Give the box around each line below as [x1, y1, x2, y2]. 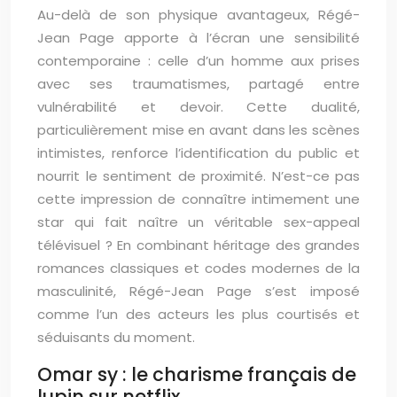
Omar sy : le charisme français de [37, 362, 356, 387]
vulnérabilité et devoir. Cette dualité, [37, 97, 360, 116]
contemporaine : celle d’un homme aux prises [37, 51, 360, 70]
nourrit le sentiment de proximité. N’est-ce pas [37, 167, 360, 185]
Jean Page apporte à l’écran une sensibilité [37, 28, 360, 47]
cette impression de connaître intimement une [37, 190, 360, 208]
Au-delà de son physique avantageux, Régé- [37, 5, 360, 24]
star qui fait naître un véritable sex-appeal [37, 213, 360, 231]
